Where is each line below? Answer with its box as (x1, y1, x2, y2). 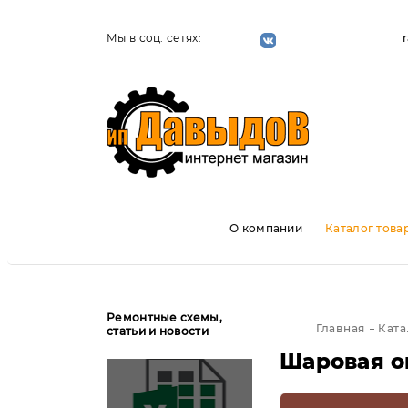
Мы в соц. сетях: (107, 31, 201, 45)
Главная (316, 321, 366, 335)
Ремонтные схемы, (107, 311, 222, 324)
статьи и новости (107, 324, 209, 338)
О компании (229, 221, 302, 235)
